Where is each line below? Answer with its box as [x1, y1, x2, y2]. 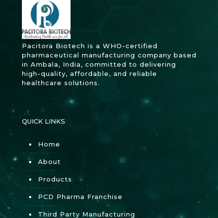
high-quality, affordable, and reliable [22, 69, 157, 77]
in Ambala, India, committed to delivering [22, 60, 176, 68]
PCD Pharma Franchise [38, 192, 123, 200]
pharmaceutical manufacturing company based [22, 51, 197, 59]
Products [38, 175, 72, 183]
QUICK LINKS [22, 117, 65, 125]
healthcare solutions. [22, 78, 100, 87]
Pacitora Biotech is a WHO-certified [22, 41, 158, 50]
